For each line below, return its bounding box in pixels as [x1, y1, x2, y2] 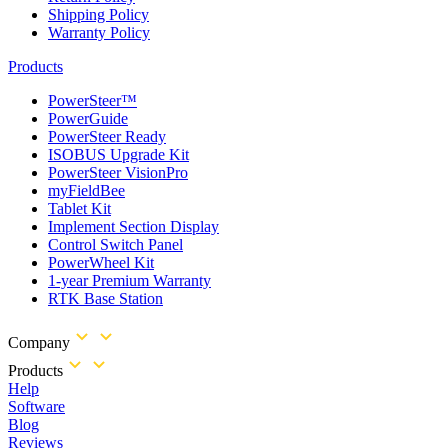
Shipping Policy [48, 6, 149, 24]
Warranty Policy [48, 24, 150, 42]
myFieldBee [48, 182, 125, 200]
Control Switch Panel [48, 236, 183, 254]
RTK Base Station [48, 290, 163, 308]
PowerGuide [48, 110, 128, 128]
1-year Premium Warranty [48, 272, 211, 290]
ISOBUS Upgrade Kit [48, 146, 189, 164]
